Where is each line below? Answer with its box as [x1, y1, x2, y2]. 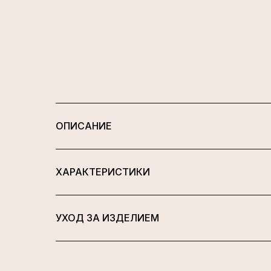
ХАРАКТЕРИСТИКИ [56, 166, 150, 178]
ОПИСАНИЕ [56, 120, 112, 132]
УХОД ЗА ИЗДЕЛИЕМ [56, 212, 159, 224]
